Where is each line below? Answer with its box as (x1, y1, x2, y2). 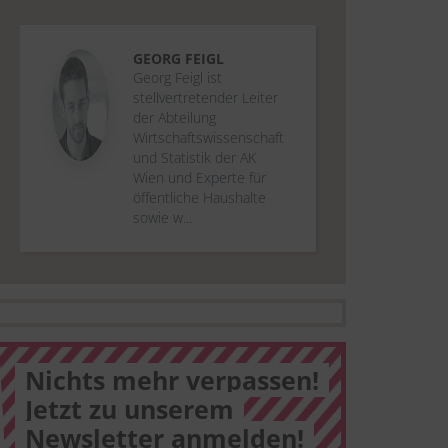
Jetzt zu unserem (25, 392, 234, 426)
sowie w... (133, 208, 192, 227)
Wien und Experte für (133, 168, 266, 187)
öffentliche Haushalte (133, 188, 266, 207)
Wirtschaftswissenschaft (133, 128, 284, 147)
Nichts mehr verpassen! (25, 363, 319, 397)
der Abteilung (133, 108, 216, 127)
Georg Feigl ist (133, 68, 222, 87)
